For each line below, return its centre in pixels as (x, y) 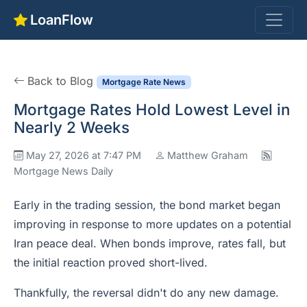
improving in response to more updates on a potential (152, 224)
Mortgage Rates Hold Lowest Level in (152, 109)
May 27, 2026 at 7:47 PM (85, 155)
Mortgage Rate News (144, 82)
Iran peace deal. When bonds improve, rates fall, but (150, 243)
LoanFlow (62, 20)
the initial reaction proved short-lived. (111, 262)
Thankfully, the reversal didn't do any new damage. (146, 293)
